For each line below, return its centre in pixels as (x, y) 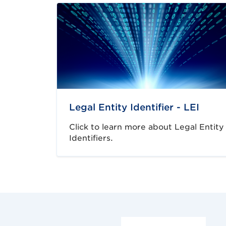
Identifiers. (91, 138)
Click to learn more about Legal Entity (147, 127)
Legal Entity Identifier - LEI (134, 107)
